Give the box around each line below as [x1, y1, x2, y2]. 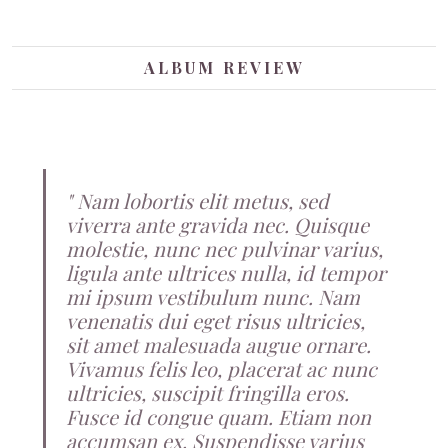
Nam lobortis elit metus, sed [77, 187, 329, 215]
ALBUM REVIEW [144, 57, 304, 79]
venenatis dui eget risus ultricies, [66, 307, 365, 335]
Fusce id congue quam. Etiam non [66, 403, 371, 431]
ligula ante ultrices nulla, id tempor [66, 259, 386, 287]
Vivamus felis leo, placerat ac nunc [66, 355, 377, 383]
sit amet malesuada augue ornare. [66, 331, 371, 359]
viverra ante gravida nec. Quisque [66, 211, 369, 239]
